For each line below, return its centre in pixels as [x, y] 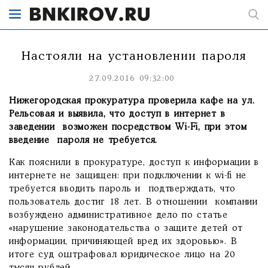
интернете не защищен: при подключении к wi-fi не [128, 176]
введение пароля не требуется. [83, 141]
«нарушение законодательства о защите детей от [126, 229]
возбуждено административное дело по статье [118, 215]
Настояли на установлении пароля [134, 57]
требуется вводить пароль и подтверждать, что [123, 189]
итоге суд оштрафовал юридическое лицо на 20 [122, 255]
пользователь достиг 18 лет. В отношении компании [133, 202]
